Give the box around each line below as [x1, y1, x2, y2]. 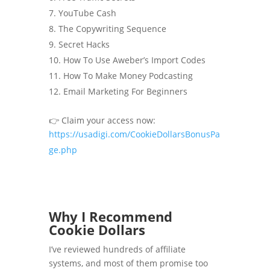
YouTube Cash [58, 7, 116, 19]
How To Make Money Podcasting [63, 70, 193, 82]
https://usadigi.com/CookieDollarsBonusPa [48, 128, 220, 140]
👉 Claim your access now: [48, 115, 155, 127]
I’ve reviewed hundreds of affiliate [48, 243, 186, 256]
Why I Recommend [48, 207, 172, 226]
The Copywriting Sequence [58, 23, 166, 35]
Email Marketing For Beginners [63, 86, 187, 98]
